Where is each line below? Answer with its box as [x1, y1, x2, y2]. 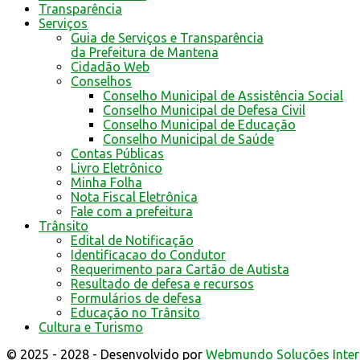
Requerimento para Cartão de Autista [71, 262, 289, 277]
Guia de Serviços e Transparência [71, 31, 264, 46]
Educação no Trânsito [71, 305, 200, 321]
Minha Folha [71, 175, 142, 190]
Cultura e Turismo [39, 320, 143, 335]
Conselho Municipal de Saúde [103, 132, 274, 147]
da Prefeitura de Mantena [71, 45, 219, 60]
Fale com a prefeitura [71, 204, 193, 219]
